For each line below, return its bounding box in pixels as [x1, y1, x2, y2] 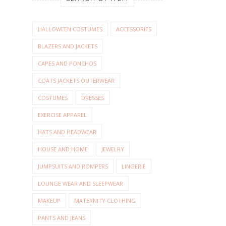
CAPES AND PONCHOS [38, 60, 96, 68]
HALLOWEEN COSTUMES [38, 25, 102, 33]
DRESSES [81, 94, 104, 102]
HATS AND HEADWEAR [38, 128, 96, 136]
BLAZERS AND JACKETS [38, 42, 97, 50]
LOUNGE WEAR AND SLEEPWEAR [38, 180, 123, 188]
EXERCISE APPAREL [38, 111, 87, 119]
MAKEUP [38, 197, 61, 205]
